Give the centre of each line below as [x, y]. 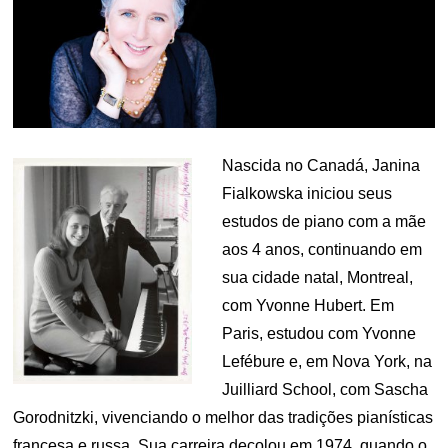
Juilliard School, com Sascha [325, 390]
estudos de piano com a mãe [324, 222]
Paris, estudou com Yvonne [319, 334]
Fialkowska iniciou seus [307, 194]
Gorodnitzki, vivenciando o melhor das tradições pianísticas [223, 418]
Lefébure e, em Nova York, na [327, 362]
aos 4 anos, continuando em [322, 250]
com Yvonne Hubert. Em [308, 306]
